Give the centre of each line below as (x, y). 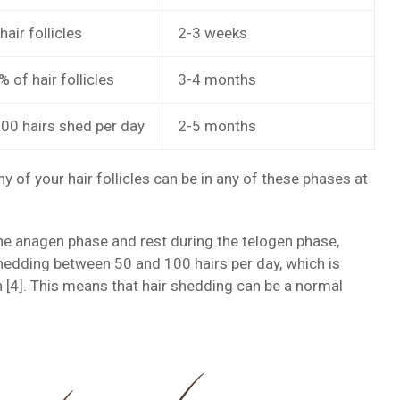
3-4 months (217, 80)
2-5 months (217, 126)
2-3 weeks (213, 33)
